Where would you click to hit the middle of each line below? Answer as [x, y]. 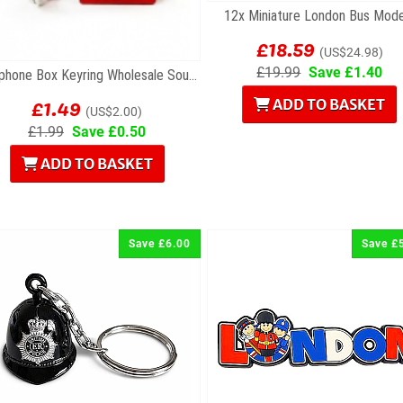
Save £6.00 [160, 244]
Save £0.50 [107, 132]
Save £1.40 [344, 73]
